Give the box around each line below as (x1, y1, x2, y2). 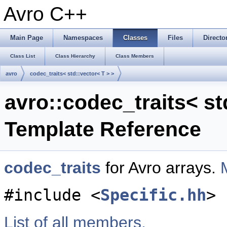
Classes (123, 34, 147, 42)
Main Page (10, 34, 43, 42)
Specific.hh (100, 186, 206, 204)
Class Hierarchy (55, 53, 95, 59)
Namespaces (63, 34, 103, 42)
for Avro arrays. (101, 159, 220, 177)
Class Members (116, 53, 154, 59)
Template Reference (5, 118, 201, 141)
